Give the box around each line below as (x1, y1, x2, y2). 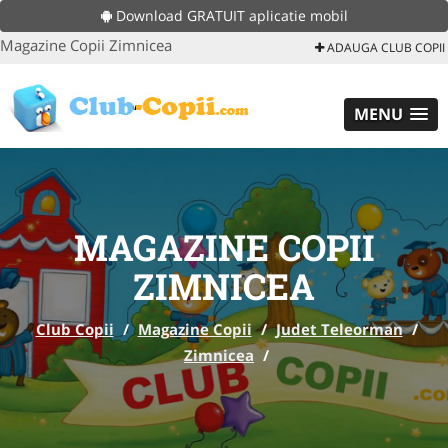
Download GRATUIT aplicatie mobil (111, 6, 348, 25)
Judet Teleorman (275, 319, 403, 339)
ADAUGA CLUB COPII (324, 39, 445, 56)
